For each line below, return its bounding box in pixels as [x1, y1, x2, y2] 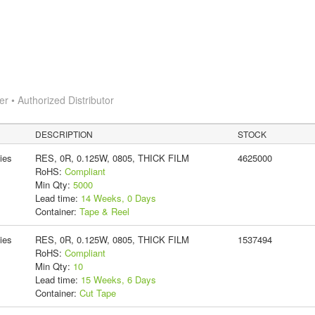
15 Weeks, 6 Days [80, 272, 156, 286]
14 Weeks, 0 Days [80, 191, 156, 205]
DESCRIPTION [35, 127, 94, 140]
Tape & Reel [79, 204, 129, 218]
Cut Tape [79, 285, 116, 300]
